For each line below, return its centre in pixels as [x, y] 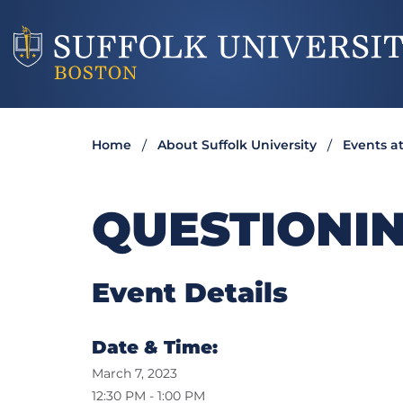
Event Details [190, 293]
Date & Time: [155, 348]
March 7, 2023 [134, 374]
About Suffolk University [237, 145]
